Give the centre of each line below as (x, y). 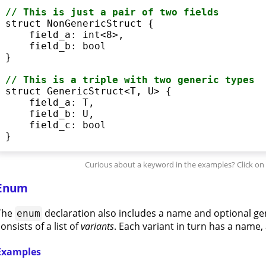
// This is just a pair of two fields (112, 12)
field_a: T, (50, 102)
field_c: (44, 125)
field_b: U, (50, 113)
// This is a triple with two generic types (130, 80)
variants (97, 227)
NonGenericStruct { (97, 23)
